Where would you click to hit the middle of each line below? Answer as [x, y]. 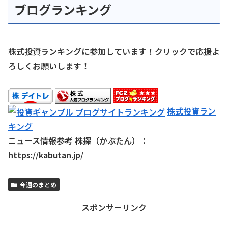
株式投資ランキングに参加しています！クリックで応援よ [114, 51]
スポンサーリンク [114, 207]
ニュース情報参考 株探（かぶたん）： [78, 141]
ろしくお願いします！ [49, 65]
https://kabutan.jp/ [46, 155]
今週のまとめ [38, 185]
